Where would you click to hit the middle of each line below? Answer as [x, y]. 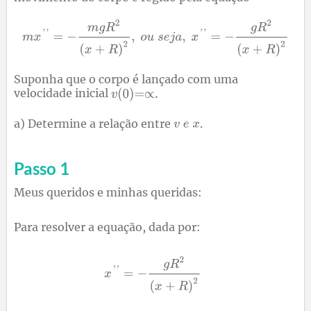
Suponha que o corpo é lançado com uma [126, 79]
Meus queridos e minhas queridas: [108, 192]
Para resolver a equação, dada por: [107, 227]
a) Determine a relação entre [94, 123]
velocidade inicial [62, 93]
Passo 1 [42, 168]
